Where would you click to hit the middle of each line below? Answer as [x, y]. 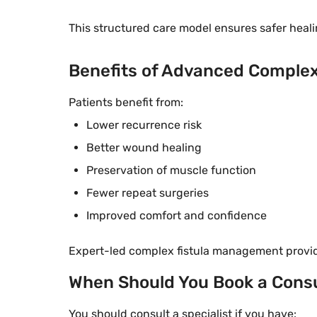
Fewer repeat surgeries [148, 193]
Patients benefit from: [126, 103]
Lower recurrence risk [144, 125]
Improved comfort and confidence [177, 216]
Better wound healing [144, 148]
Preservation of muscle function [171, 171]
